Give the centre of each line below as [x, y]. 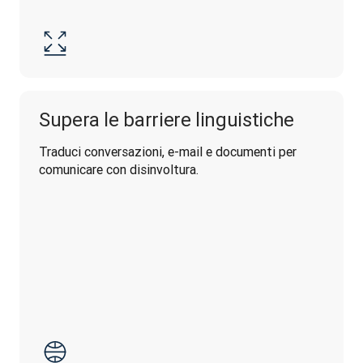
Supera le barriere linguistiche [167, 120]
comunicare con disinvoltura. [119, 169]
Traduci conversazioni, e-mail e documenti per [168, 152]
